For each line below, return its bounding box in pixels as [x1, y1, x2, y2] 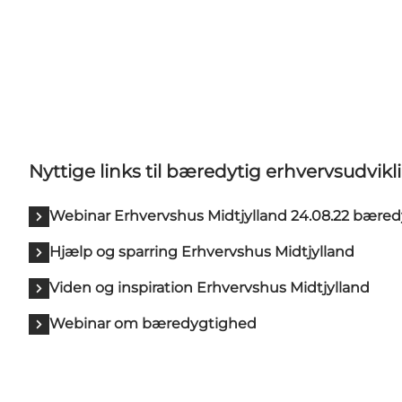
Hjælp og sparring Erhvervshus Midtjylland [49, 243, 354, 261]
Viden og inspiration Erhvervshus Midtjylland [49, 279, 370, 297]
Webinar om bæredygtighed [49, 315, 257, 333]
